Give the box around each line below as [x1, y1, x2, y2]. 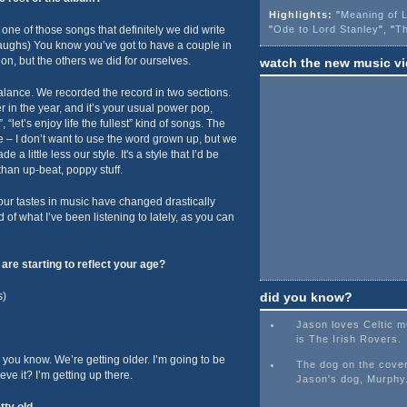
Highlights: [268, 9, 336, 20]
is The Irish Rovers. [295, 333, 402, 344]
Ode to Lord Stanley [273, 24, 379, 35]
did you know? [259, 290, 352, 304]
